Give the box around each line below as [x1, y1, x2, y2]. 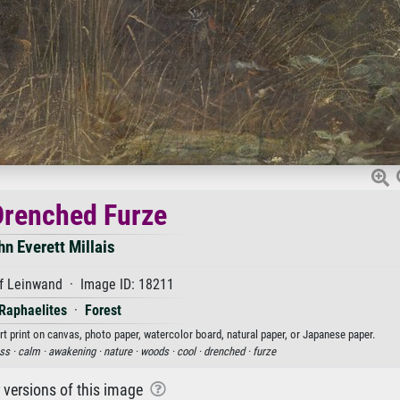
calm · [18, 345, 48, 358]
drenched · [204, 345, 253, 358]
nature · [104, 345, 140, 358]
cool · [177, 345, 204, 358]
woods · [140, 345, 177, 358]
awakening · [48, 345, 104, 358]
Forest [85, 302, 121, 319]
